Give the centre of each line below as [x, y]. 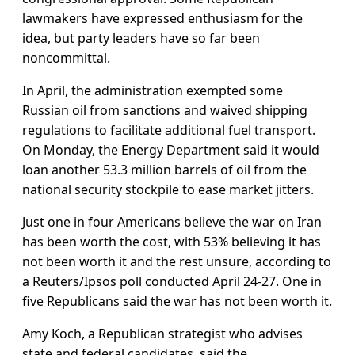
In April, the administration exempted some [153, 91]
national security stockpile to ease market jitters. [168, 190]
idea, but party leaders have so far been [141, 38]
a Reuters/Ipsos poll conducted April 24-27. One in [172, 282]
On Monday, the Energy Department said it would [171, 150]
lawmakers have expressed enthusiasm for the [162, 19]
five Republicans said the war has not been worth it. [177, 302]
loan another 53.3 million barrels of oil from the [164, 170]
